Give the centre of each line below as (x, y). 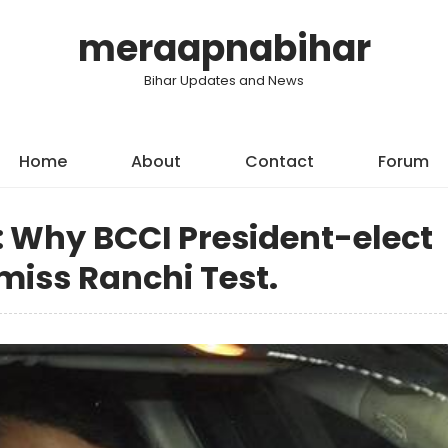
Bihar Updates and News (224, 80)
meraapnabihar (224, 48)
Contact (279, 161)
